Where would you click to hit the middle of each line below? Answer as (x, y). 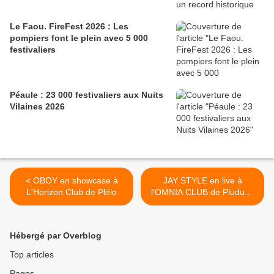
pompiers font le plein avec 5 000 (79, 38)
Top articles (32, 255)
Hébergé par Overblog (56, 236)
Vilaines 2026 (37, 107)
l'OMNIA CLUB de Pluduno (202, 192)
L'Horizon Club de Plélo (72, 192)
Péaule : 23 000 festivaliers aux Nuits (87, 95)
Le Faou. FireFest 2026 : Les (69, 27)
